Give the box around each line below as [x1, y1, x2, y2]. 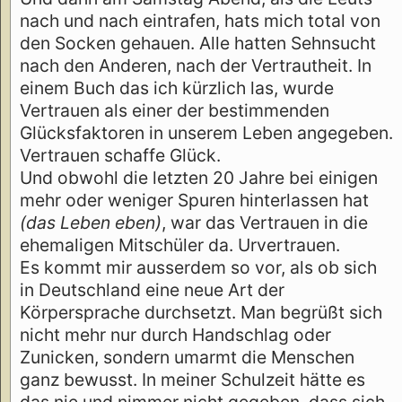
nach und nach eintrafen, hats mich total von [20, 10, 380, 32]
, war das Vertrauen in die [162, 212, 368, 234]
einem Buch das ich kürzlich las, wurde [20, 77, 334, 100]
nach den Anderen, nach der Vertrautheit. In [20, 55, 371, 77]
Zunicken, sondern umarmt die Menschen [20, 346, 354, 369]
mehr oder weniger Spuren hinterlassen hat [20, 189, 369, 212]
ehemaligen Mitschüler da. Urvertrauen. [20, 234, 340, 257]
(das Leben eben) [20, 212, 162, 234]
